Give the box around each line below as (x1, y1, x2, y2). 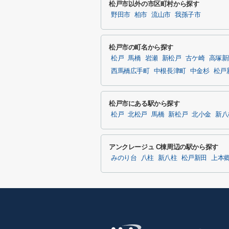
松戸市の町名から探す (109, 43, 174, 51)
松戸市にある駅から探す (109, 100, 180, 107)
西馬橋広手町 (111, 67, 150, 75)
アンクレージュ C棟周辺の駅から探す (109, 143, 218, 151)
